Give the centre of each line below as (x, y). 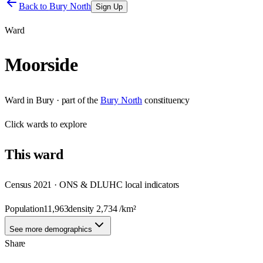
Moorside (41, 65)
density (82, 208)
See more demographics (51, 229)
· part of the (76, 100)
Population (24, 208)
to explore (68, 124)
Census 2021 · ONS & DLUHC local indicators (92, 184)
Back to (34, 6)
